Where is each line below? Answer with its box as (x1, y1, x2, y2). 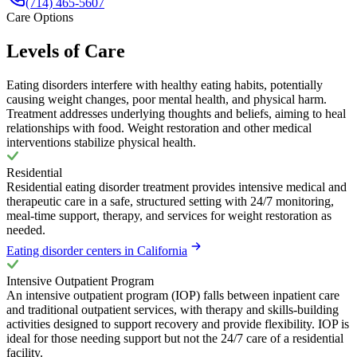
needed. (6, 222, 45, 237)
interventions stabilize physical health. (6, 135, 196, 149)
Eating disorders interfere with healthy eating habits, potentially (6, 77, 323, 92)
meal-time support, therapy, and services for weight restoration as (6, 208, 331, 222)
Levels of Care (6, 40, 125, 61)
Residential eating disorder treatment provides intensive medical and (6, 179, 347, 194)
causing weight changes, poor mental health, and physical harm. (6, 92, 327, 106)
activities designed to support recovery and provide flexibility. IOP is (6, 316, 349, 331)
